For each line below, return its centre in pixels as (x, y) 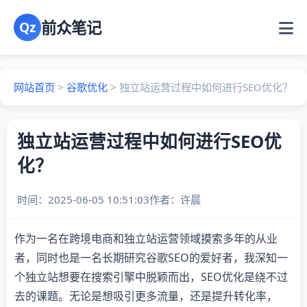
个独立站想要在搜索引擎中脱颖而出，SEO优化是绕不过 (151, 277)
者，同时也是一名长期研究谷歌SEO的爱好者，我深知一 (151, 258)
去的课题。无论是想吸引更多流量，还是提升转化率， (146, 296)
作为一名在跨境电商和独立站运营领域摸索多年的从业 (146, 238)
